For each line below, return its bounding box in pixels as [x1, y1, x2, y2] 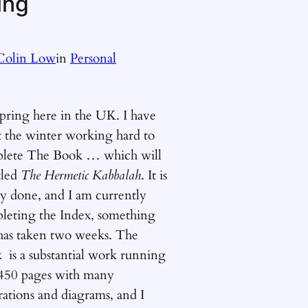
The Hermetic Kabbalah [21, 166, 141, 184]
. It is [141, 166, 167, 184]
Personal [70, 49, 116, 67]
